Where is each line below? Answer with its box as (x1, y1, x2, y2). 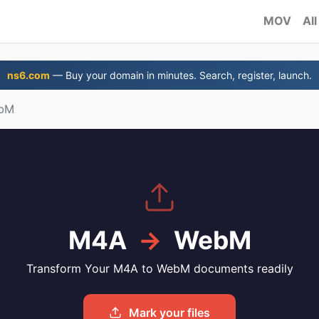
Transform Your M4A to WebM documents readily (26, 261, 293, 276)
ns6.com (7, 69, 50, 81)
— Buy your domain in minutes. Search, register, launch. (50, 69, 312, 81)
